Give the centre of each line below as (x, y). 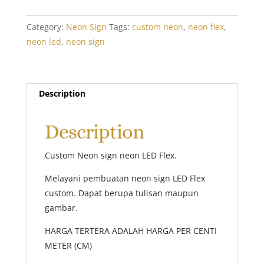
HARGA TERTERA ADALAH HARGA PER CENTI (131, 231)
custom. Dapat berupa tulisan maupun (121, 193)
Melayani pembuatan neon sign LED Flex (125, 179)
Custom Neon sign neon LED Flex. (110, 156)
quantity (42, 11)
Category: (46, 27)
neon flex (206, 27)
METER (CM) (68, 246)
